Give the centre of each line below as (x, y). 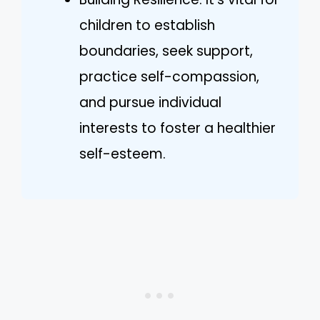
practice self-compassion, (169, 77)
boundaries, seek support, (166, 51)
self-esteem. (122, 154)
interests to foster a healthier (177, 128)
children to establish (147, 25)
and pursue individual (150, 102)
